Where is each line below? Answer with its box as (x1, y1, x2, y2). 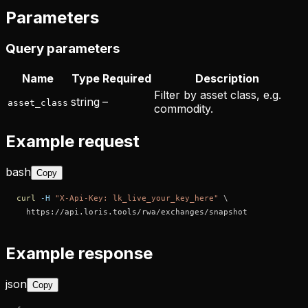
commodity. (154, 102, 213, 116)
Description (195, 71, 259, 86)
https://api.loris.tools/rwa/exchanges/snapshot (16, 207, 247, 216)
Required (102, 71, 151, 86)
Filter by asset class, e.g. (154, 88, 281, 102)
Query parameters (5, 41, 120, 57)
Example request (5, 131, 140, 152)
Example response (5, 243, 153, 263)
